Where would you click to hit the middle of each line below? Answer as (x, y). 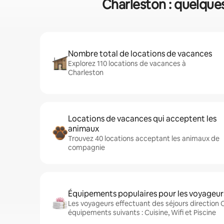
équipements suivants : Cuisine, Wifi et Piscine (142, 212)
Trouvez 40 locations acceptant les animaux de (144, 138)
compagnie (86, 147)
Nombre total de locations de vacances (140, 54)
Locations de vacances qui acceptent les (142, 119)
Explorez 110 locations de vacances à (127, 63)
